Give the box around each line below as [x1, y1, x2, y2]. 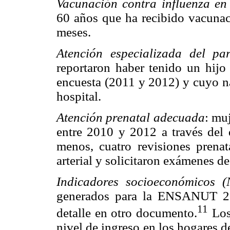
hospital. [56, 89, 101, 103]
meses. [56, 25, 91, 39]
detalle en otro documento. [56, 206, 197, 220]
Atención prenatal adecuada [56, 110, 205, 125]
